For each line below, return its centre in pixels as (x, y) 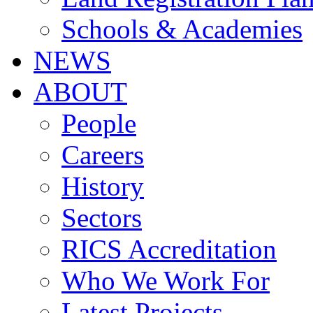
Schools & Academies (182, 29)
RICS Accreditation (169, 249)
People (99, 123)
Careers (103, 154)
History (103, 186)
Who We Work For (166, 280)
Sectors (102, 217)
